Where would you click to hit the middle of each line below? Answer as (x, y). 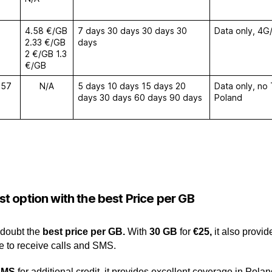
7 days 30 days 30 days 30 (132, 31)
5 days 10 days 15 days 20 (132, 86)
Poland (228, 97)
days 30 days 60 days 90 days (140, 97)
